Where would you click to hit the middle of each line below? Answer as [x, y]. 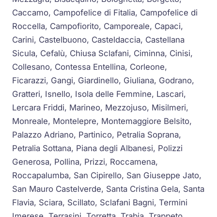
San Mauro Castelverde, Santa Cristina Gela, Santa [108, 189]
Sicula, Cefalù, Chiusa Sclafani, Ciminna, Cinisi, [103, 54]
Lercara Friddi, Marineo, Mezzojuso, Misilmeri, [101, 108]
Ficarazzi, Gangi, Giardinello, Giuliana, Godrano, [103, 81]
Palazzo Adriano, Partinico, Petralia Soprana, [97, 135]
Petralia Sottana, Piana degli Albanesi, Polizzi [98, 148]
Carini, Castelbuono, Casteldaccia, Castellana [99, 40]
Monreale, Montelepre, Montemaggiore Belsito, [102, 121]
